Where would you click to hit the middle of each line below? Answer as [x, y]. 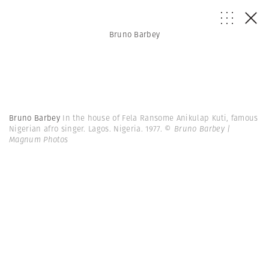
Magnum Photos [39, 140]
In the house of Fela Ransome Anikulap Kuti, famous [160, 118]
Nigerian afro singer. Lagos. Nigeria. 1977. [87, 129]
